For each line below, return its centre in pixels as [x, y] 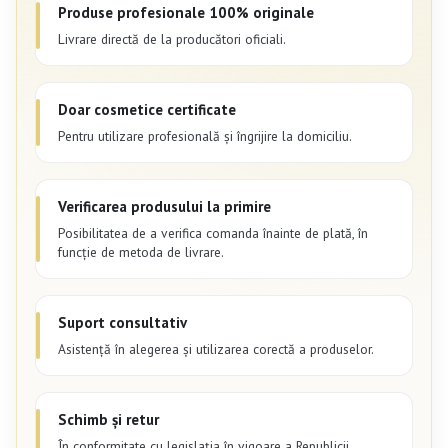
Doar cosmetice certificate [147, 109]
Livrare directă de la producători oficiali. [172, 38]
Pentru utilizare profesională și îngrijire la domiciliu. [205, 135]
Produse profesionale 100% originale [186, 12]
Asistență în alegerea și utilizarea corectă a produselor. [216, 348]
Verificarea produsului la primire [164, 206]
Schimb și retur [108, 419]
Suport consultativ [122, 322]
